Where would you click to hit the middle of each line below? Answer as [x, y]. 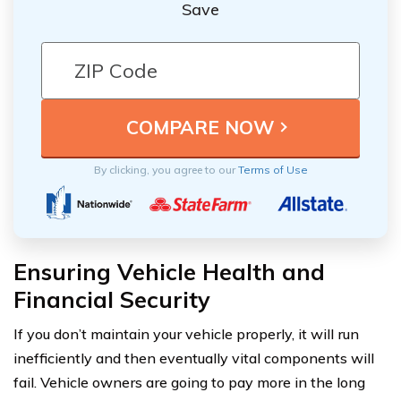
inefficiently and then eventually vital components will [194, 358]
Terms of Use [273, 169]
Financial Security [112, 299]
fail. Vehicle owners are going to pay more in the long [189, 382]
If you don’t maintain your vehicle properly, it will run [186, 333]
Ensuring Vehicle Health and [169, 271]
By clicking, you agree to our [166, 169]
